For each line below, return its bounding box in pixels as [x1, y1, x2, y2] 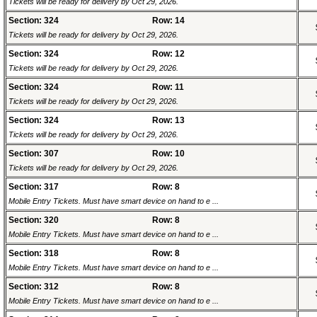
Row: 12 [152, 49, 185, 59]
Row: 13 [152, 115, 185, 126]
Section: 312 [8, 282, 59, 292]
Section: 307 [8, 149, 59, 159]
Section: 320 [8, 215, 59, 226]
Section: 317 [8, 182, 59, 192]
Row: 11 [152, 82, 184, 93]
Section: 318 [8, 248, 59, 259]
